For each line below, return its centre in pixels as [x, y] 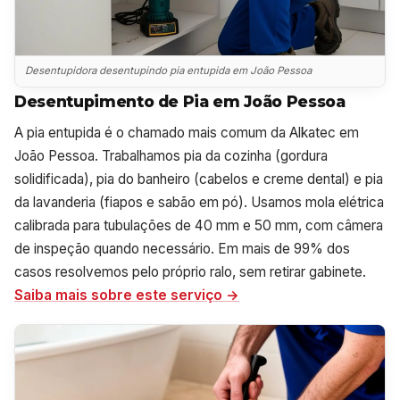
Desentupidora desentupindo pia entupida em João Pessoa [169, 71]
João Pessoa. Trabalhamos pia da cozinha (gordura [171, 155]
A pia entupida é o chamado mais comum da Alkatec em [187, 132]
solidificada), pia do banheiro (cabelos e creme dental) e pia [199, 179]
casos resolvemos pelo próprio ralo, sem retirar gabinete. [190, 271]
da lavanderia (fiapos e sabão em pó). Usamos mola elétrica [199, 202]
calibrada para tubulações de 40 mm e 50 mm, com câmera [199, 225]
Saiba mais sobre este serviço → [127, 295]
